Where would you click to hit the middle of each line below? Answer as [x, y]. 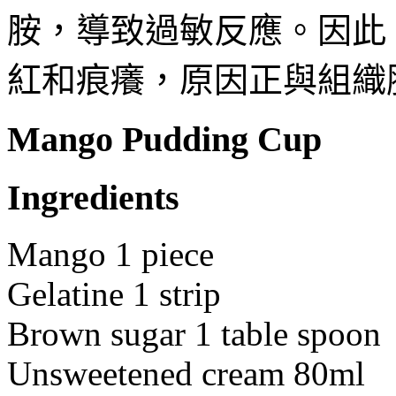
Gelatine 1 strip [114, 294]
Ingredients [93, 197]
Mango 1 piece [110, 255]
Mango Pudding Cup [164, 139]
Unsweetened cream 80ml [186, 374]
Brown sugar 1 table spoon [194, 334]
